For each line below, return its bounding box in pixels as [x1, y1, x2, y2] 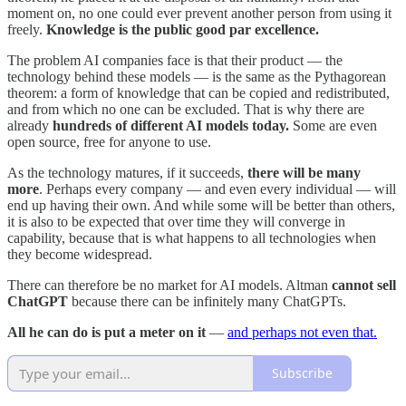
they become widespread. [7, 246, 152, 262]
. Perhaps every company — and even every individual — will [39, 180, 396, 197]
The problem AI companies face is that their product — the [7, 52, 343, 68]
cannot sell [332, 276, 396, 293]
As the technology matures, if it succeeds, [7, 164, 244, 180]
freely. [7, 21, 46, 37]
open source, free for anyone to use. [7, 133, 211, 150]
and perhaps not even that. [227, 324, 377, 340]
